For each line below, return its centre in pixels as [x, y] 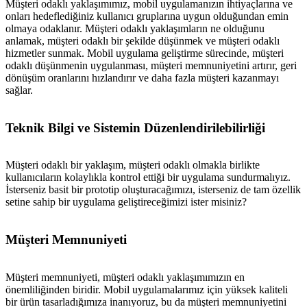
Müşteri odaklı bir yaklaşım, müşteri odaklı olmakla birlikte [133, 165]
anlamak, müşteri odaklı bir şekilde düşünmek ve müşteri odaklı [143, 40]
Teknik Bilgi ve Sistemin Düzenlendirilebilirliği [135, 127]
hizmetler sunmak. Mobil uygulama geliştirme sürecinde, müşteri [145, 53]
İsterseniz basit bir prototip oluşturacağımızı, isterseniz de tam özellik [153, 190]
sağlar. [19, 90]
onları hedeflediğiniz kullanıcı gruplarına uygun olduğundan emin [147, 16]
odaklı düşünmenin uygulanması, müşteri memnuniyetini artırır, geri [151, 65]
